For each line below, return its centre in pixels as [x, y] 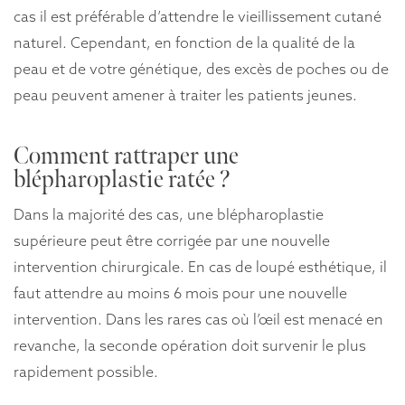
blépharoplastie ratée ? [122, 180]
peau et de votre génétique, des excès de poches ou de [201, 69]
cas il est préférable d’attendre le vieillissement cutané [198, 17]
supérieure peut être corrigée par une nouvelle [172, 240]
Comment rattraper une [126, 157]
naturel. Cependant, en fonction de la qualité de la [184, 43]
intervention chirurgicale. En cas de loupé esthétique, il [200, 266]
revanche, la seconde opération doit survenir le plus [190, 345]
